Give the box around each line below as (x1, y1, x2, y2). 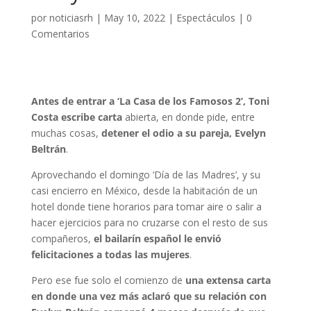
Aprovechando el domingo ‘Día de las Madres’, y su (31, 168, 260, 181)
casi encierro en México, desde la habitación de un (31, 184, 258, 197)
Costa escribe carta (31, 110, 122, 124)
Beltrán (31, 142, 66, 155)
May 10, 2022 (103, 11, 165, 24)
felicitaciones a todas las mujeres (31, 248, 190, 261)
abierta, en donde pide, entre (121, 110, 255, 124)
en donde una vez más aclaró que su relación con (31, 289, 267, 303)
